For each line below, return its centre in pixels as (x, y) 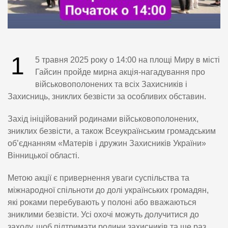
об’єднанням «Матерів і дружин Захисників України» (107, 144)
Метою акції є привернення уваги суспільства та (98, 178)
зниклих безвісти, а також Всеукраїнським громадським (112, 131)
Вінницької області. (44, 156)
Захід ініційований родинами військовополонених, (103, 119)
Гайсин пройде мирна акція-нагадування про (120, 72)
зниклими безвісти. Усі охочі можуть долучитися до (103, 215)
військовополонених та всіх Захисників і (111, 84)
